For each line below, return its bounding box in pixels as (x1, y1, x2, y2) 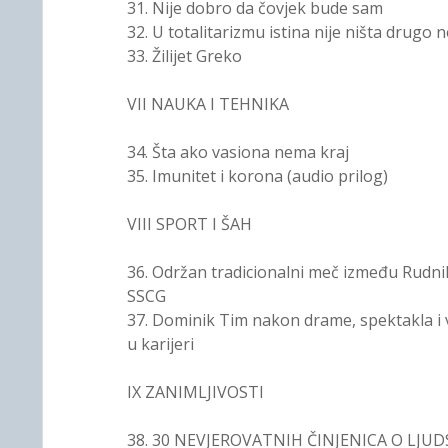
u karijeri (126, 333, 194, 355)
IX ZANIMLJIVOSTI (126, 381, 264, 403)
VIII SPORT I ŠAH (126, 213, 252, 235)
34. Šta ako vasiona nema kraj (126, 141, 349, 163)
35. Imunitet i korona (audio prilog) (126, 165, 388, 187)
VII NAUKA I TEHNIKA (126, 93, 289, 115)
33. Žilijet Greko (126, 45, 242, 67)
